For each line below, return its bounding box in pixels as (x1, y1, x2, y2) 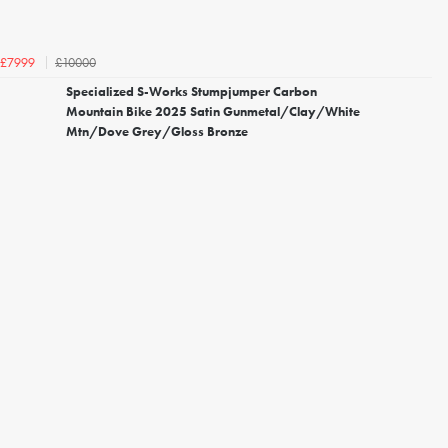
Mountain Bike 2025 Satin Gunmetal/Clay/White (66, 103, 360, 121)
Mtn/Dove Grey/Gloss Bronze (66, 123, 248, 141)
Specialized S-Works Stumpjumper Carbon (66, 83, 317, 101)
